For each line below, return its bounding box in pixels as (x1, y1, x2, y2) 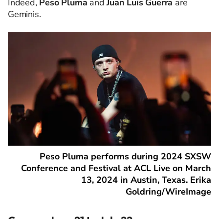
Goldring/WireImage (126, 186, 211, 198)
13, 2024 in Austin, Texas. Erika (81, 174, 211, 186)
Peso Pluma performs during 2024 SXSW (40, 151, 211, 163)
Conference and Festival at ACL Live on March (21, 162, 211, 175)
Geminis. (8, 8, 41, 20)
